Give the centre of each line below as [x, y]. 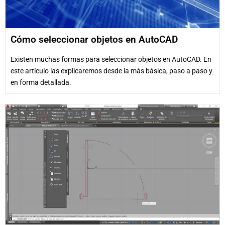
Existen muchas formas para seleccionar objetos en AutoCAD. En [111, 59]
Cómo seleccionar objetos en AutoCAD [94, 39]
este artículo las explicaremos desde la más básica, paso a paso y [111, 71]
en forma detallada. [41, 82]
